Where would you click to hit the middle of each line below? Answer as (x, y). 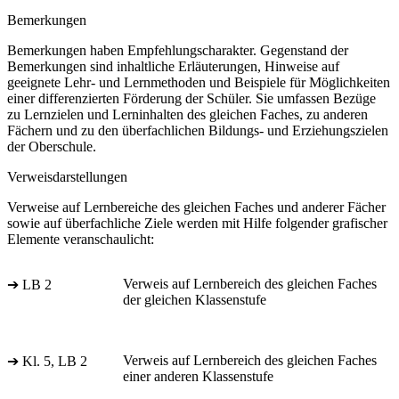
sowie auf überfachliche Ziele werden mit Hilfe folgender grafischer (197, 224)
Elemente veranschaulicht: (81, 240)
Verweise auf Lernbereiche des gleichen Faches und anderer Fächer (196, 208)
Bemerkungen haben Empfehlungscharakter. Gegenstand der (178, 51)
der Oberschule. (52, 147)
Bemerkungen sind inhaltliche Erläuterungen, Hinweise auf (173, 67)
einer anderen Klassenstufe (198, 377)
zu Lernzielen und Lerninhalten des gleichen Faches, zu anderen (187, 115)
